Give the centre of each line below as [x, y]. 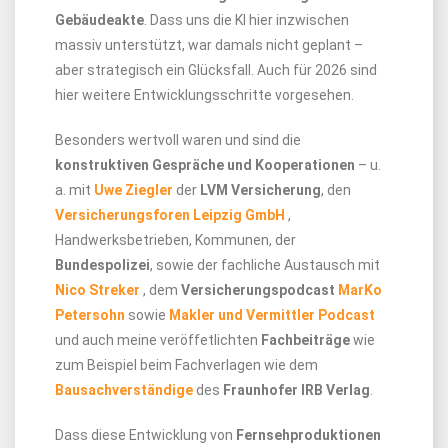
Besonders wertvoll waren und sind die [178, 140]
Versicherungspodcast [259, 290]
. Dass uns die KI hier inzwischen [246, 20]
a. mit [74, 190]
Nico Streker [97, 290]
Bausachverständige [124, 390]
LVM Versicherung [260, 190]
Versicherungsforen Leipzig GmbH [170, 215]
